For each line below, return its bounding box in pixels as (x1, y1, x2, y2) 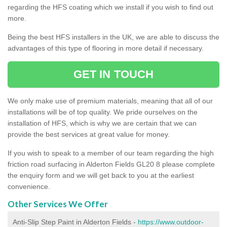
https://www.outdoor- (138, 217, 204, 226)
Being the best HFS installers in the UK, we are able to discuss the (8, 32, 219, 41)
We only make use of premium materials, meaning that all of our (8, 96, 213, 105)
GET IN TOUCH (73, 67, 154, 81)
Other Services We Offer (8, 198, 108, 209)
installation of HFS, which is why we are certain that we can (8, 119, 197, 127)
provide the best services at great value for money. (8, 130, 170, 138)
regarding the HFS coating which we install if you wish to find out (8, 3, 213, 11)
